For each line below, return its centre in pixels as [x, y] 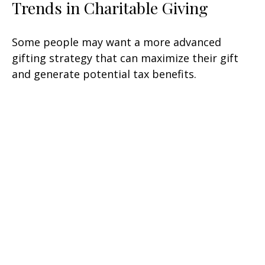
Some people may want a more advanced [117, 42]
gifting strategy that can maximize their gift [125, 58]
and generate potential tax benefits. [104, 74]
